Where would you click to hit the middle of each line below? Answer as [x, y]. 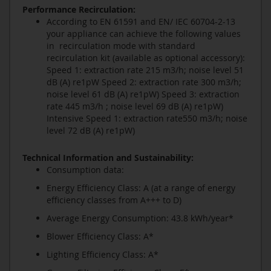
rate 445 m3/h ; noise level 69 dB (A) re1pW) [135, 106]
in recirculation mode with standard [121, 46]
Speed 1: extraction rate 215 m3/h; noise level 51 [145, 70]
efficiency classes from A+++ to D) [114, 200]
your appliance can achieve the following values [144, 34]
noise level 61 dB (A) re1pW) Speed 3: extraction [143, 94]
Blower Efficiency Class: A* [100, 237]
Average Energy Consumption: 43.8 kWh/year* [140, 218]
